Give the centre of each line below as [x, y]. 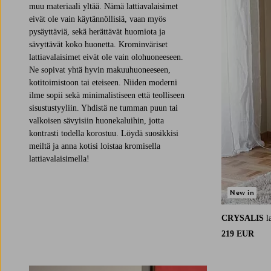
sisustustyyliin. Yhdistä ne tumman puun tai [103, 108]
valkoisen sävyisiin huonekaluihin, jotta [96, 120]
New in [242, 193]
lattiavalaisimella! [59, 158]
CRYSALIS [243, 218]
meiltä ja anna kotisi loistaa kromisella [95, 146]
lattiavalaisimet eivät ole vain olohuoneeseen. [106, 57]
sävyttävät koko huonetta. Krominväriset [98, 44]
